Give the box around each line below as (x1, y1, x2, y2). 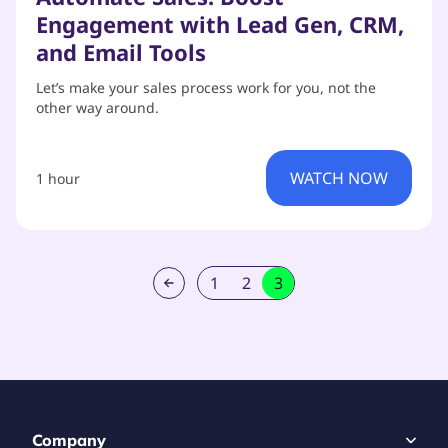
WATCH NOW (290, 167, 388, 189)
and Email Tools (36, 37, 206, 67)
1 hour (36, 168, 80, 188)
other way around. (36, 98, 159, 117)
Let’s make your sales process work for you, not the (36, 78, 376, 97)
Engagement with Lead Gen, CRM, (36, 9, 404, 39)
